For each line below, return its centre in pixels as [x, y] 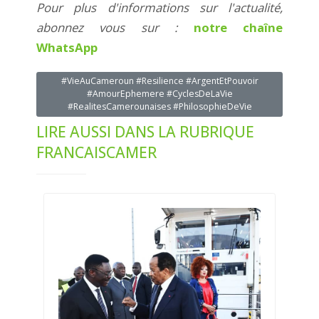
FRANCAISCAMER [96, 152]
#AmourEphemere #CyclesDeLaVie [159, 94]
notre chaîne [238, 27]
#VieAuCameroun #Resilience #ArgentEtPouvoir [159, 81]
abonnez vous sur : [115, 27]
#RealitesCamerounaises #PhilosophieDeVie [159, 107]
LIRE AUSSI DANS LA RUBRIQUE [145, 131]
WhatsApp [68, 47]
